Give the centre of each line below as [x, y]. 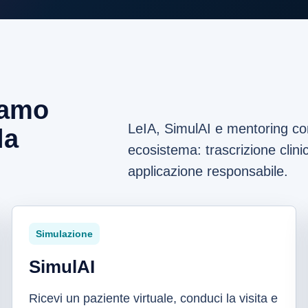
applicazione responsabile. [208, 171]
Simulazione [64, 234]
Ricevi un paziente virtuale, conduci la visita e [153, 298]
